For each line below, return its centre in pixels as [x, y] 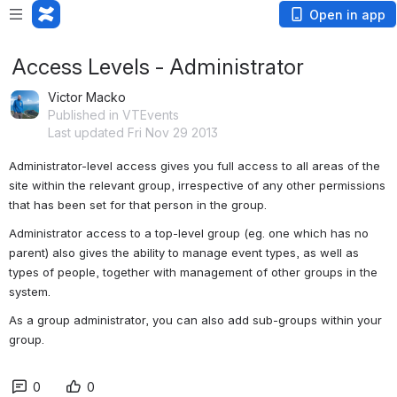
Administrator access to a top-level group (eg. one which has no [189, 233]
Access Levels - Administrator [158, 67]
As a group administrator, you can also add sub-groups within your [195, 319]
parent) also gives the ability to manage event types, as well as [184, 252]
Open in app [347, 15]
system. [30, 291]
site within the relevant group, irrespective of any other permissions [197, 185]
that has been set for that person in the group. [138, 205]
